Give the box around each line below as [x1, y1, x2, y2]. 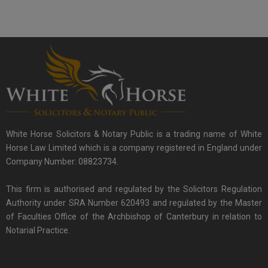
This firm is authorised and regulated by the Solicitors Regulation [6, 184, 262, 194]
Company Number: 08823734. [6, 157, 118, 167]
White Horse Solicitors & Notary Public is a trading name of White [6, 129, 262, 139]
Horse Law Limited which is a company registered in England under [6, 143, 262, 153]
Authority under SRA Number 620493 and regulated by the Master [6, 198, 262, 208]
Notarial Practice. [6, 226, 70, 236]
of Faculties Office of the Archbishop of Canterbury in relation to [6, 212, 262, 222]
